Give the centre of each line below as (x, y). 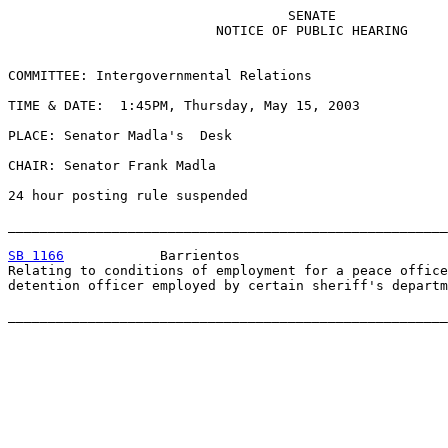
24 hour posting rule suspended (128, 195)
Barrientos (152, 255)
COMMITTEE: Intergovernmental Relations (160, 75)
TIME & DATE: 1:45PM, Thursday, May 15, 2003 (184, 105)
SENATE (172, 15)
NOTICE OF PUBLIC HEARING (208, 30)
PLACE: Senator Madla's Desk (120, 135)
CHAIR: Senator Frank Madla (112, 165)
